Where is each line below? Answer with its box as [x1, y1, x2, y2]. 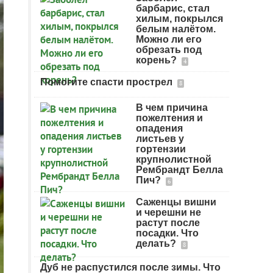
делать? [136, 238, 179, 249]
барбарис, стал [136, 3, 210, 13]
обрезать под [136, 44, 202, 55]
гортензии [136, 144, 186, 154]
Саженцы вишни [136, 197, 216, 207]
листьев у [136, 133, 184, 144]
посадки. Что [136, 228, 199, 238]
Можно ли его [136, 34, 202, 44]
